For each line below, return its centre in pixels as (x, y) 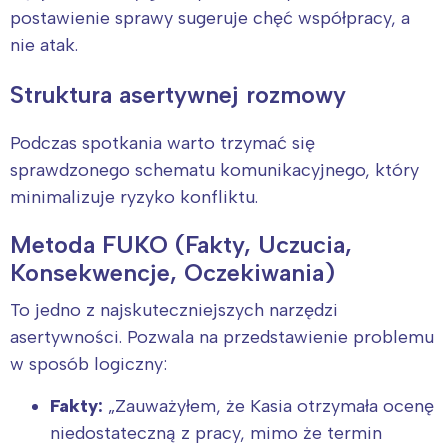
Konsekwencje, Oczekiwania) (172, 273)
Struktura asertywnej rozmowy (178, 95)
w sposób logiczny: (88, 364)
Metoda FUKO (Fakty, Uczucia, (181, 245)
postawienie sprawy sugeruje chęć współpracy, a (210, 18)
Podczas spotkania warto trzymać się (162, 143)
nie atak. (44, 45)
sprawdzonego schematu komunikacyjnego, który (214, 170)
